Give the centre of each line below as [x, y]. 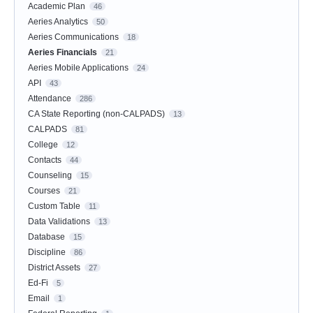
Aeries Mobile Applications [78, 68]
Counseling [50, 176]
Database [46, 237]
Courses [44, 191]
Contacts [45, 160]
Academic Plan [57, 7]
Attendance [50, 99]
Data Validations [59, 222]
